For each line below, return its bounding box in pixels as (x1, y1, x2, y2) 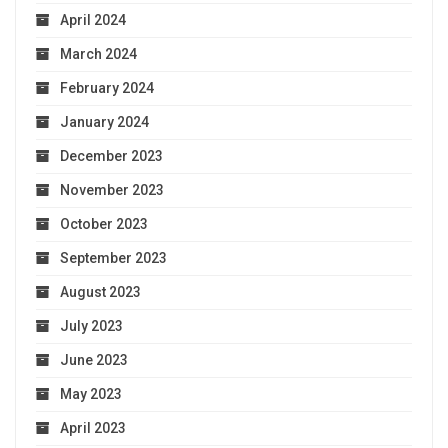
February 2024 (60, 79, 154, 96)
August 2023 (60, 283, 141, 300)
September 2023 (60, 249, 167, 266)
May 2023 (60, 385, 122, 402)
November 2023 (60, 181, 164, 198)
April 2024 (60, 11, 126, 28)
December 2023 (60, 147, 163, 164)
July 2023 (60, 317, 123, 334)
